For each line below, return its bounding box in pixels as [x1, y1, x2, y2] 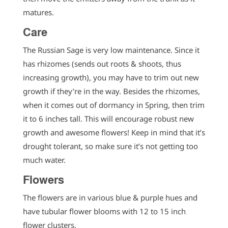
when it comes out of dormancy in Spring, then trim [22, 100, 205, 110]
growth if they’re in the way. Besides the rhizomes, [22, 86, 200, 97]
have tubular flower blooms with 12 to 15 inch [22, 206, 186, 217]
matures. [22, 7, 56, 18]
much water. [22, 155, 68, 165]
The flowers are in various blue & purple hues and [22, 192, 197, 203]
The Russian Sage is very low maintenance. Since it [22, 45, 199, 55]
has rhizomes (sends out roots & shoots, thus [22, 59, 181, 69]
